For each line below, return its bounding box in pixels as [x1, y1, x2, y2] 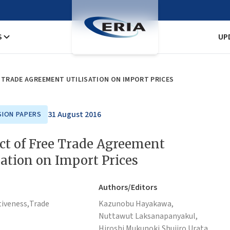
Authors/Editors [99, 182, 157, 193]
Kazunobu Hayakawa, [99, 198, 174, 209]
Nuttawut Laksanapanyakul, [99, 210, 198, 222]
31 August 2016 [47, 109, 101, 120]
